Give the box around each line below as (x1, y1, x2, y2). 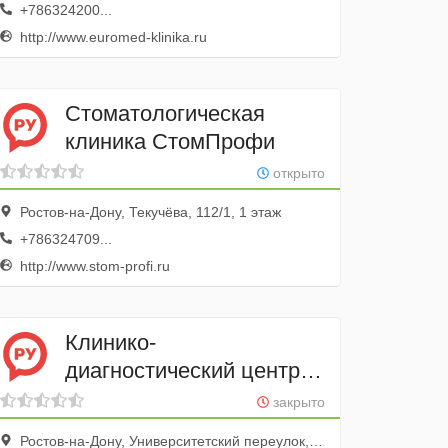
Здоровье (65, 385, 163, 411)
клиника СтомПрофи (65, 128, 276, 154)
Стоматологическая (65, 100, 266, 126)
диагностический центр (65, 357, 301, 383)
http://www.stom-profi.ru (16, 258, 171, 274)
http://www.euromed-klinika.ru (16, 29, 208, 45)
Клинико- (65, 329, 157, 355)
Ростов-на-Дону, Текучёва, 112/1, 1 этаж (16, 204, 282, 220)
